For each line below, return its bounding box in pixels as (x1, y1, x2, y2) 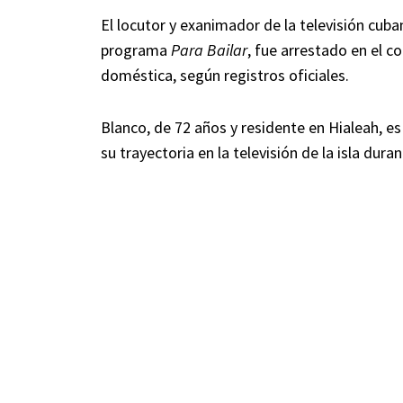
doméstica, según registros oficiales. (101, 65, 349, 86)
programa (101, 40, 171, 61)
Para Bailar (171, 40, 247, 61)
